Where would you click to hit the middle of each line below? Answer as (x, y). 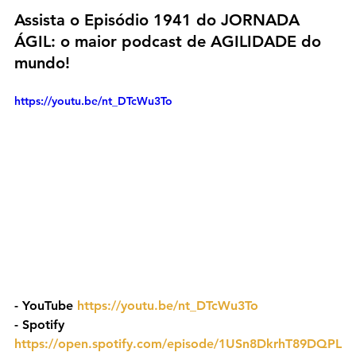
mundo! (42, 63)
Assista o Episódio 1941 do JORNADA (159, 20)
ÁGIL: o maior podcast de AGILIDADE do (170, 42)
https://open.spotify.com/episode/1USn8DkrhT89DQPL (178, 343)
